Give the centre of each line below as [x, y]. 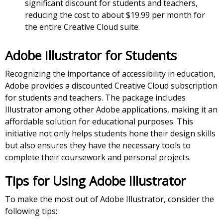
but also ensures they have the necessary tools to [98, 146]
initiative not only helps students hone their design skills [110, 134]
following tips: [31, 211]
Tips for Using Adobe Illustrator [95, 181]
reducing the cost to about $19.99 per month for [115, 15]
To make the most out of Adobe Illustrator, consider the [110, 199]
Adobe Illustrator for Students [91, 56]
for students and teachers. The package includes [95, 98]
